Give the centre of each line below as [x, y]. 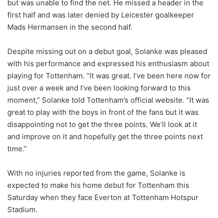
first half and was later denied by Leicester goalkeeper [101, 15]
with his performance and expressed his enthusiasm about [108, 64]
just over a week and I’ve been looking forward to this [99, 88]
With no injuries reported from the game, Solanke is [96, 173]
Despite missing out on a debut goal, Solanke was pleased [107, 52]
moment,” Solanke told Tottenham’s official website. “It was [108, 100]
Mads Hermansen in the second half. [70, 27]
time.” [17, 149]
